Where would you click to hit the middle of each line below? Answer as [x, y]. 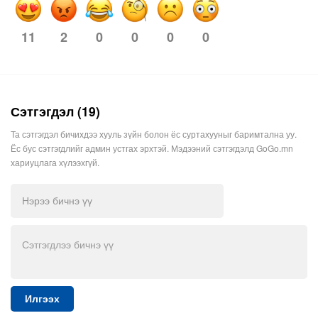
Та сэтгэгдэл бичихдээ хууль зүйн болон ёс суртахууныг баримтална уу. [154, 134]
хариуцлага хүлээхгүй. [55, 163]
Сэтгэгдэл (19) [55, 111]
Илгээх [42, 299]
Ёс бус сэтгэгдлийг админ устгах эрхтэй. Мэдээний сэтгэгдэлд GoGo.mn [152, 148]
